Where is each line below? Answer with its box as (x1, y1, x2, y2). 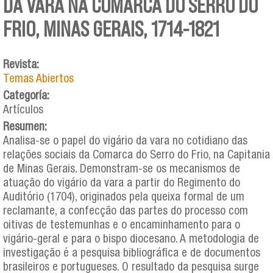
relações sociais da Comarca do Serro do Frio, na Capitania (3, 149, 270, 161)
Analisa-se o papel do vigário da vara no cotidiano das (3, 135, 247, 147)
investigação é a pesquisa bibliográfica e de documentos (3, 247, 260, 260)
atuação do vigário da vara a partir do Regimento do (3, 177, 240, 190)
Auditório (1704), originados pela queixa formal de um (3, 191, 244, 204)
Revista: (3, 59, 42, 71)
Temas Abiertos (3, 73, 74, 85)
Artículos (3, 104, 43, 116)
